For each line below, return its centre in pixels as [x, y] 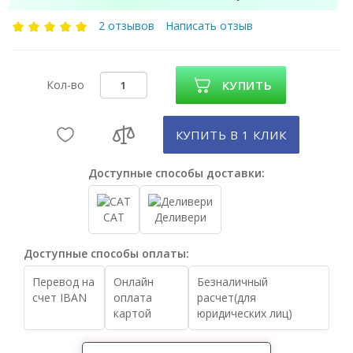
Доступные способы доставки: [176, 173]
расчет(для [226, 297]
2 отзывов [128, 26]
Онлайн [134, 282]
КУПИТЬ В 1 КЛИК [231, 135]
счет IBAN [59, 297]
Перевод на [63, 282]
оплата [133, 297]
